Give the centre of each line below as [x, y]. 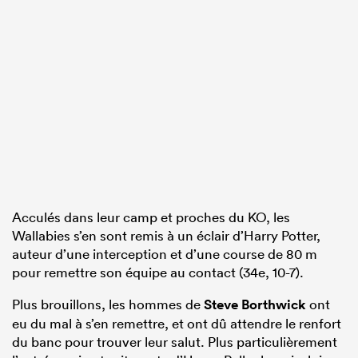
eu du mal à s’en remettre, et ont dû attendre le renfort [177, 323]
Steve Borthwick [255, 304]
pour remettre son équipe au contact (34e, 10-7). [158, 272]
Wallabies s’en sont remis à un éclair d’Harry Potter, [166, 235]
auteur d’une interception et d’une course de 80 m [165, 253]
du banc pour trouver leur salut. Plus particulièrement [175, 341]
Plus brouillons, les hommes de [108, 304]
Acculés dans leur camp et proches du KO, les [151, 217]
